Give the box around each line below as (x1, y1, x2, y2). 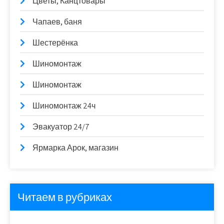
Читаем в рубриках (17, 190, 112, 204)
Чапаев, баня (32, 16, 82, 27)
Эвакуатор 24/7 (32, 121, 89, 132)
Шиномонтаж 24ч (32, 100, 95, 111)
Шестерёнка (32, 37, 78, 48)
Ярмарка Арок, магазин (32, 142, 118, 153)
